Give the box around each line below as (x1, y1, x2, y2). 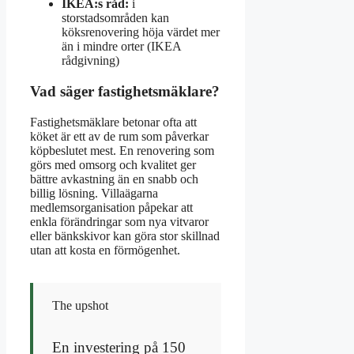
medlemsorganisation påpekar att (30, 200, 193, 214)
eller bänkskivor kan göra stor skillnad (30, 228, 220, 243)
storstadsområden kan (62, 11, 169, 25)
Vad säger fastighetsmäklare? (30, 83, 220, 100)
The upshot (52, 298, 108, 312)
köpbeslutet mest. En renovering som (30, 143, 214, 157)
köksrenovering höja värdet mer (62, 25, 220, 40)
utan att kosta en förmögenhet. (30, 243, 180, 257)
